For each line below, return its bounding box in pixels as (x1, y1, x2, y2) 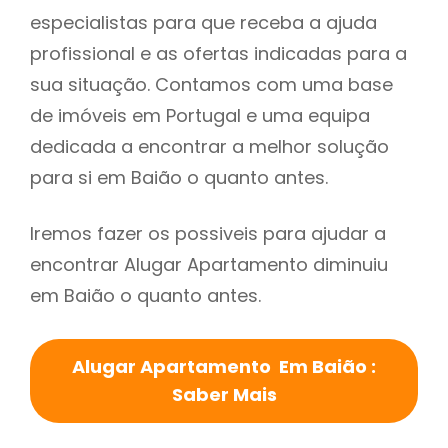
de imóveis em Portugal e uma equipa (30, 103, 370, 129)
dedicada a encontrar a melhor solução (30, 134, 389, 160)
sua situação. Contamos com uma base (30, 72, 393, 98)
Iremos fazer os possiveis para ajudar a (30, 221, 386, 247)
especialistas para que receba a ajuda (30, 10, 377, 36)
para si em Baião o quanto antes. (30, 165, 328, 191)
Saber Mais (171, 382, 277, 408)
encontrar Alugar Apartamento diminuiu (30, 252, 388, 278)
